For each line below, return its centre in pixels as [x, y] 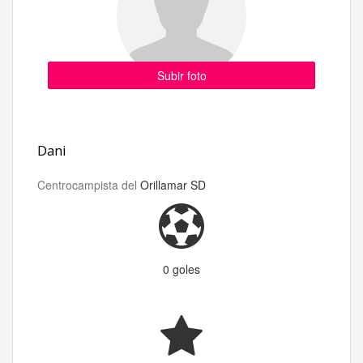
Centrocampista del [89, 185]
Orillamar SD [173, 185]
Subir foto [181, 76]
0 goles [181, 269]
